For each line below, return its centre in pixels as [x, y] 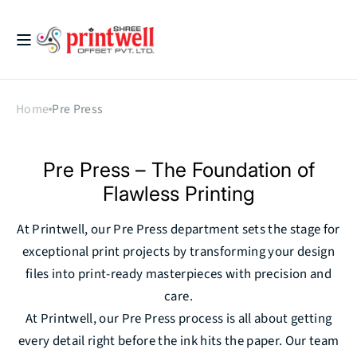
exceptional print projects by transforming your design [178, 252]
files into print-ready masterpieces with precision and [178, 274]
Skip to [37, 9]
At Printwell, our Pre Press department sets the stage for [178, 229]
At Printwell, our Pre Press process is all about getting [178, 319]
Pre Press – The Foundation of [178, 170]
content [39, 27]
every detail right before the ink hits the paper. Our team [178, 341]
